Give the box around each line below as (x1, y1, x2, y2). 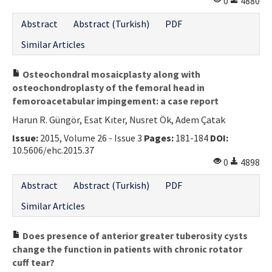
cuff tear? (12, 256, 55, 268)
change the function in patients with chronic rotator (12, 242, 242, 255)
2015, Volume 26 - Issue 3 (38, 131, 144, 144)
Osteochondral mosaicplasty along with (21, 67, 200, 80)
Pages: (144, 131, 174, 144)
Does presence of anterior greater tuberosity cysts (21, 229, 248, 242)
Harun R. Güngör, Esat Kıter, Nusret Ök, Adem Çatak (12, 113, 225, 126)
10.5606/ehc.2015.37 (12, 143, 94, 156)
